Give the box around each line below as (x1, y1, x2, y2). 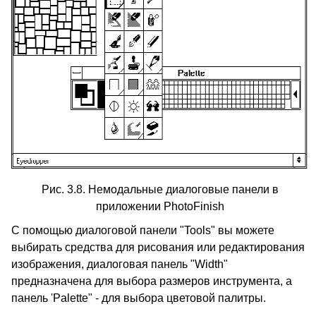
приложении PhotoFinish (95, 200, 224, 212)
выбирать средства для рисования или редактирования (11, 241, 305, 253)
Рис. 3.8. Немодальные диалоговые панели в (41, 183, 279, 195)
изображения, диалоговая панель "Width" (11, 258, 228, 270)
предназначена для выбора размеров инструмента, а (11, 275, 292, 287)
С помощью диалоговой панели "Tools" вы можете (11, 224, 274, 236)
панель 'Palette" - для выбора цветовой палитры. (11, 292, 266, 304)
